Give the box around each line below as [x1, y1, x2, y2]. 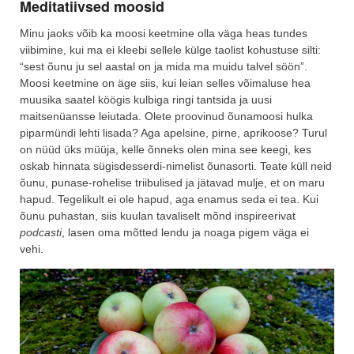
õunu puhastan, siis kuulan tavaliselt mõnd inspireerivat [20, 209, 296, 222]
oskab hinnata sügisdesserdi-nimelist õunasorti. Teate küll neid [20, 159, 332, 172]
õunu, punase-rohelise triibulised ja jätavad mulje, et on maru [20, 175, 325, 189]
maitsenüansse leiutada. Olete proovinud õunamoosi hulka [20, 109, 313, 122]
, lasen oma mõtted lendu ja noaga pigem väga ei [62, 225, 309, 239]
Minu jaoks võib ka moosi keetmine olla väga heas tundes [20, 26, 307, 40]
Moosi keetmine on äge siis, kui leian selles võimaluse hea [20, 76, 311, 89]
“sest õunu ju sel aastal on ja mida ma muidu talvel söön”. [20, 59, 307, 73]
